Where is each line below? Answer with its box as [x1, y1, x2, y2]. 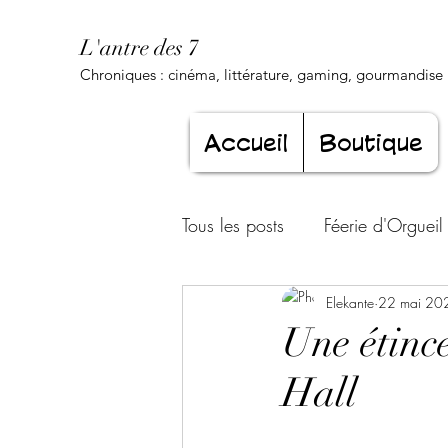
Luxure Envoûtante [222, 292, 355, 317]
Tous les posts [182, 212, 284, 237]
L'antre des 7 [80, 34, 199, 61]
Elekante [326, 292, 374, 312]
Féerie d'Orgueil [324, 212, 443, 237]
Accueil [205, 128, 288, 157]
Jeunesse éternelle [222, 372, 353, 397]
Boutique [319, 128, 423, 157]
